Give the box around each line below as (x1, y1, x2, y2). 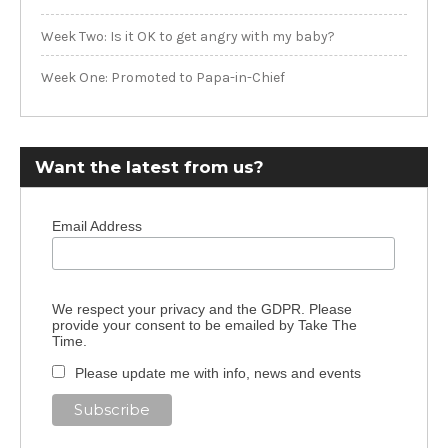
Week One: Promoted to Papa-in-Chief (41, 69, 285, 86)
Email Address (51, 218, 142, 234)
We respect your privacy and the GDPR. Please (51, 300, 352, 317)
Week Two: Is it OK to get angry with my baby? (41, 28, 335, 45)
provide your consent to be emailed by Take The (51, 316, 357, 333)
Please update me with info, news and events (74, 364, 361, 381)
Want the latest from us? (35, 157, 264, 177)
